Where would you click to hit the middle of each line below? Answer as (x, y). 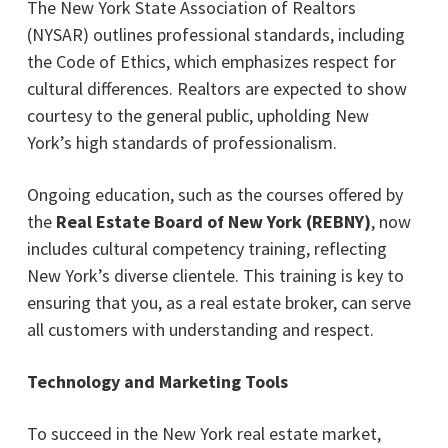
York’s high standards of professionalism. (181, 142)
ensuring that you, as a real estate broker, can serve (218, 302)
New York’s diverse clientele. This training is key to (215, 275)
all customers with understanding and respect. (200, 329)
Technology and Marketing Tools (157, 381)
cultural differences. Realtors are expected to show (216, 88)
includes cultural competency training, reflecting (206, 248)
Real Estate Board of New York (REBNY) (213, 221)
